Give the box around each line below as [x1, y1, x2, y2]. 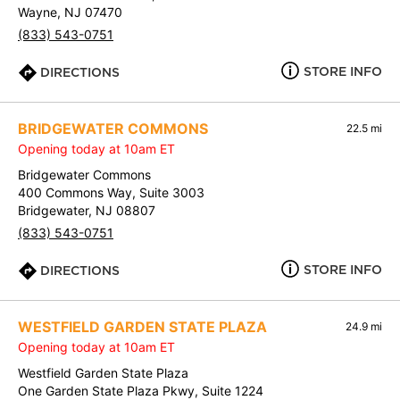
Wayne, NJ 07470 [18, 4, 122, 21]
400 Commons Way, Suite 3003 [18, 185, 204, 201]
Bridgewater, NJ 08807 [18, 203, 155, 219]
